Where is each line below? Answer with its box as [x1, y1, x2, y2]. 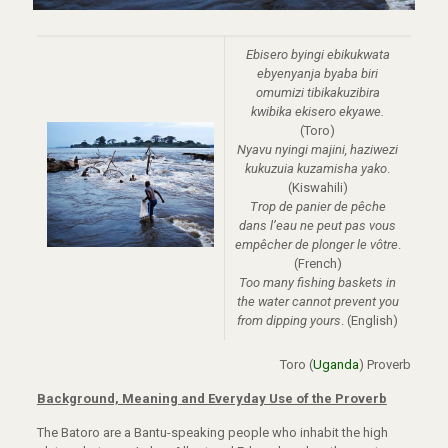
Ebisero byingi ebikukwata [245, 47, 390, 63]
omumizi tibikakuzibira [255, 85, 380, 101]
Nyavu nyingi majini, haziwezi [237, 142, 399, 158]
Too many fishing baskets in [239, 275, 397, 291]
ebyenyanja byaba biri [257, 66, 379, 82]
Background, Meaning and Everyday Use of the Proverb [36, 391, 387, 407]
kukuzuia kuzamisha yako [245, 161, 388, 177]
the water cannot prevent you [236, 294, 399, 310]
